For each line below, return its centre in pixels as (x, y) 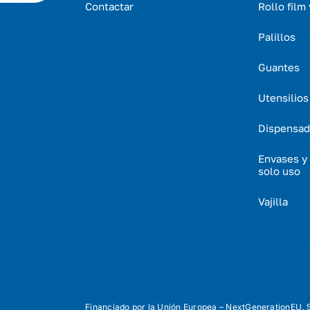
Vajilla (273, 201)
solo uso (279, 171)
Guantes (279, 67)
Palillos (276, 36)
